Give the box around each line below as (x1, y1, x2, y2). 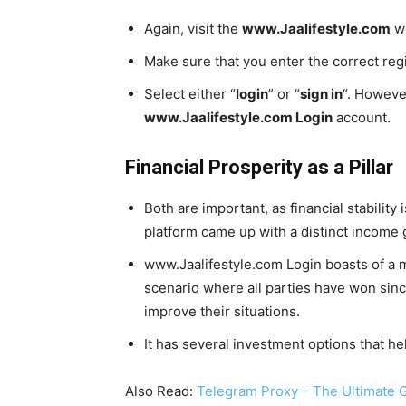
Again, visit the (144, 20, 242, 38)
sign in (300, 85, 343, 103)
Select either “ (144, 85, 236, 103)
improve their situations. (144, 303, 300, 321)
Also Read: (125, 382, 197, 401)
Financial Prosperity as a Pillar (125, 156, 393, 179)
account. (333, 109, 391, 127)
